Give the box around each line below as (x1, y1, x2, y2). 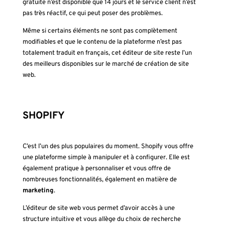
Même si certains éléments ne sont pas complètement (22, 27, 177, 36)
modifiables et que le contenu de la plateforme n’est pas (22, 38, 182, 47)
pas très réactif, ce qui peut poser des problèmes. (22, 10, 163, 18)
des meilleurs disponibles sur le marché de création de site (22, 60, 189, 69)
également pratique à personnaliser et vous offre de (22, 165, 171, 173)
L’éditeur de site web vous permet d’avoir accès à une (22, 204, 175, 213)
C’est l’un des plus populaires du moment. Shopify (22, 143, 164, 151)
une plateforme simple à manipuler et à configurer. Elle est (22, 154, 190, 162)
